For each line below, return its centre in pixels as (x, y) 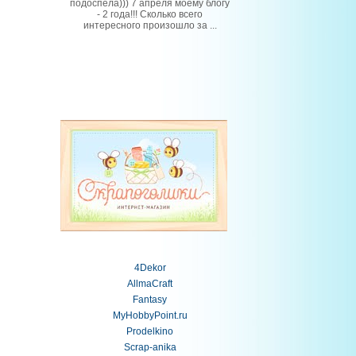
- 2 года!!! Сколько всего (150, 15)
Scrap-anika (150, 348)
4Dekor (150, 268)
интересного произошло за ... (150, 26)
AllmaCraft (150, 284)
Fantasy (150, 300)
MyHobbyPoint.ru (150, 316)
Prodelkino (150, 332)
